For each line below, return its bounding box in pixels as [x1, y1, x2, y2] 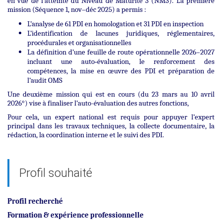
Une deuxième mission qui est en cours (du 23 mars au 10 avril [7, 89, 215, 99]
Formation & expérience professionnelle [7, 210, 144, 220]
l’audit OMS [27, 75, 62, 85]
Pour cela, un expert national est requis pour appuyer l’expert [7, 112, 215, 121]
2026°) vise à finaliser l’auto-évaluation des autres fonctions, [7, 98, 189, 108]
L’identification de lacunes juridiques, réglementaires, [27, 28, 215, 38]
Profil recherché [7, 196, 63, 206]
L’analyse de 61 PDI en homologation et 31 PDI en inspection [27, 19, 204, 28]
